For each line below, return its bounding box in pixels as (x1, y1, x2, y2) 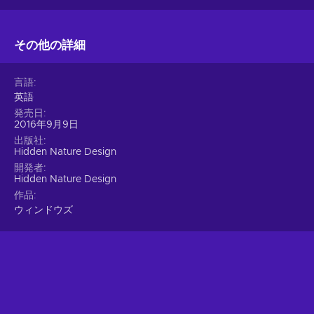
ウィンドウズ (14, 205, 73, 216)
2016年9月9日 (14, 120, 78, 130)
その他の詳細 (14, 39, 86, 52)
